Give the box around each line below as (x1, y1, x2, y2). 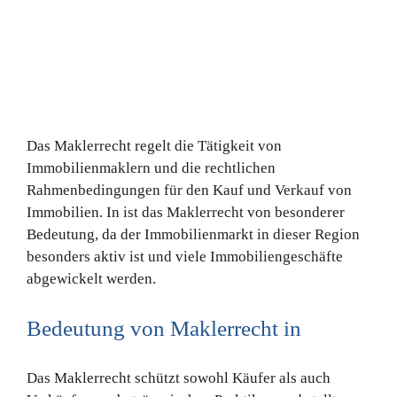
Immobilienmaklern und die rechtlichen (26, 160, 276, 177)
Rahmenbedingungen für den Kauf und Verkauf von (26, 182, 352, 199)
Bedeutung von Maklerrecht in (26, 316, 301, 341)
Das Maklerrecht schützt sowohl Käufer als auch (26, 370, 331, 387)
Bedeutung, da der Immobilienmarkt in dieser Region (26, 226, 360, 244)
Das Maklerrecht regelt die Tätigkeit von (26, 137, 282, 155)
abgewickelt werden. (26, 270, 156, 288)
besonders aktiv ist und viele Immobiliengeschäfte (26, 248, 343, 266)
